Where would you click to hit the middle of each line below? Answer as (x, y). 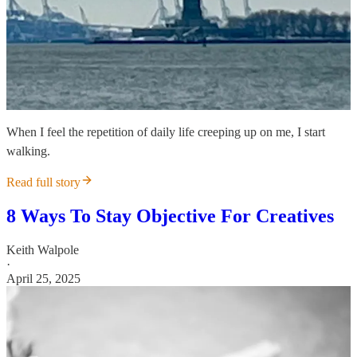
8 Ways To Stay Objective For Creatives (170, 216)
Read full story (43, 182)
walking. (28, 151)
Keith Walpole (43, 250)
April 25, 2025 (43, 279)
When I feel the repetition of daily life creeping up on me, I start (166, 132)
